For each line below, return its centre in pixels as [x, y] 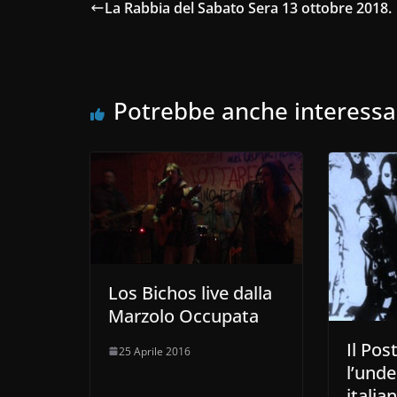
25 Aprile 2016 [155, 351]
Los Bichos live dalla [190, 292]
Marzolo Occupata [183, 315]
